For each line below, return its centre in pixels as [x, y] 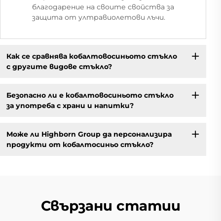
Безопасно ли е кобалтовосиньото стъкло [90, 95]
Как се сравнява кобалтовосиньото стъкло [92, 56]
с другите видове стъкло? [59, 66]
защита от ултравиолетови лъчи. [99, 18]
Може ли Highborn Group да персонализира [89, 134]
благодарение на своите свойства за [103, 7]
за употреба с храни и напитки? [70, 105]
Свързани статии [110, 206]
